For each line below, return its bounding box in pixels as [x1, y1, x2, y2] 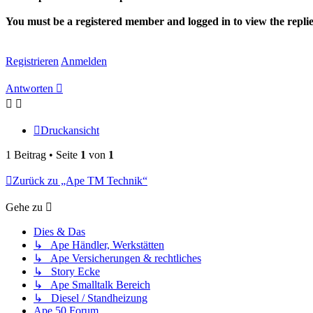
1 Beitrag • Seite [6, 149, 80, 161]
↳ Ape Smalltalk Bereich [34, 279, 150, 291]
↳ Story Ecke [34, 265, 100, 277]
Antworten [6, 82, 53, 94]
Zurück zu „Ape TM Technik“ [13, 175, 147, 187]
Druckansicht [41, 124, 99, 136]
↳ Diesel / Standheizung [34, 292, 147, 304]
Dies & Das [34, 226, 85, 238]
